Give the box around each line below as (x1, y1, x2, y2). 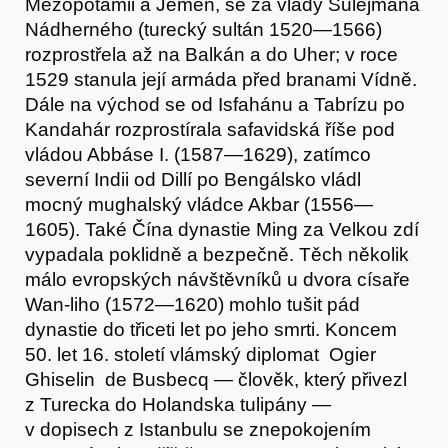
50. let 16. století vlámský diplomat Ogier (25, 343, 376, 365)
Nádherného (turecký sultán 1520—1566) (25, 18, 382, 40)
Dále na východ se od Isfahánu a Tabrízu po (25, 93, 405, 115)
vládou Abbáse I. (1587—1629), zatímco (25, 143, 371, 165)
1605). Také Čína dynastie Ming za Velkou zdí (25, 218, 419, 240)
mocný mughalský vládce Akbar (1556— (25, 193, 373, 215)
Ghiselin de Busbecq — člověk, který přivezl (25, 368, 407, 390)
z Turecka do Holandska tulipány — (25, 393, 331, 415)
